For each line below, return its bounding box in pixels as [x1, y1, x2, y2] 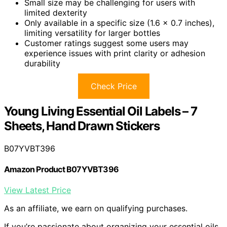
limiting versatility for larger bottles [24, 28, 160, 39]
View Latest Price [4, 185, 71, 196]
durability [24, 58, 60, 69]
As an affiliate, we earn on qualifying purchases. [4, 203, 187, 214]
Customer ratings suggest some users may [24, 38, 188, 49]
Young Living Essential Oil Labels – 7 [4, 104, 197, 119]
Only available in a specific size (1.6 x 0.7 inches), [24, 18, 214, 28]
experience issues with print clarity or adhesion [24, 48, 205, 59]
